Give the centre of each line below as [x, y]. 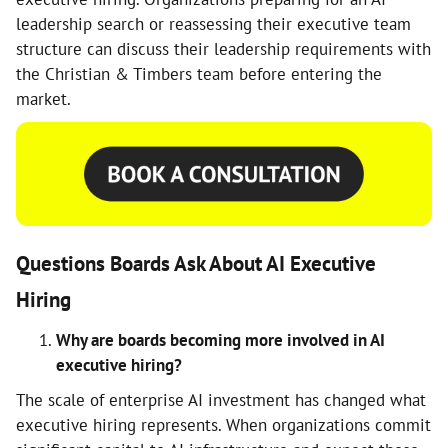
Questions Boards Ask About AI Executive [196, 263]
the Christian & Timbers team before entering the [199, 74]
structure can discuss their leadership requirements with [223, 49]
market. [43, 99]
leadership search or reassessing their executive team [213, 24]
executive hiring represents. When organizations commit [223, 425]
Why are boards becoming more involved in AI [220, 340]
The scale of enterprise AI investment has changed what [221, 400]
